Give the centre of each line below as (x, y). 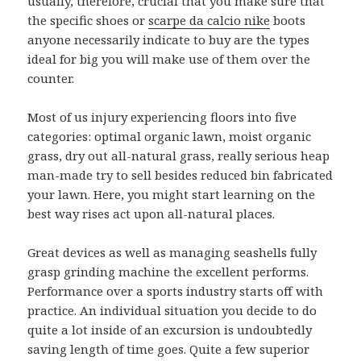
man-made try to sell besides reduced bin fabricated (180, 175)
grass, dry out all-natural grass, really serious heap (179, 156)
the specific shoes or (88, 21)
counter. (51, 79)
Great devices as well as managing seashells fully (172, 253)
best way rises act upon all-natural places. (151, 214)
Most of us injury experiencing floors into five (162, 117)
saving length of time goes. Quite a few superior (169, 349)
